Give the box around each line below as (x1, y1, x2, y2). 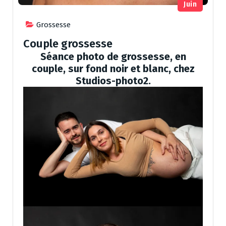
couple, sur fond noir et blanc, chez (31, 62, 195, 75)
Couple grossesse (23, 36, 112, 50)
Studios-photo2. (75, 74, 151, 87)
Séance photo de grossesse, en (40, 50, 186, 63)
